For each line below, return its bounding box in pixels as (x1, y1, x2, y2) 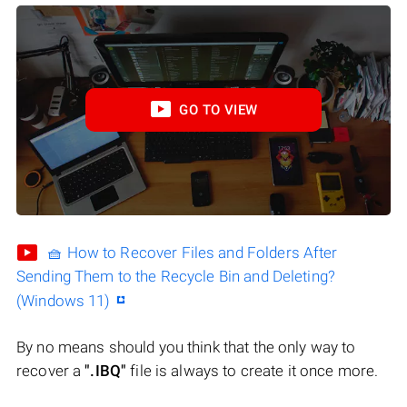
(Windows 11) (16, 292, 111, 311)
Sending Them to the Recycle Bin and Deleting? (16, 267, 335, 286)
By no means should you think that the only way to (16, 338, 356, 357)
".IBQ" (84, 362, 127, 381)
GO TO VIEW (179, 102, 258, 119)
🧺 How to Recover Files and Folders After (47, 243, 338, 263)
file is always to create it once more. (126, 362, 379, 381)
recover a (16, 362, 85, 381)
